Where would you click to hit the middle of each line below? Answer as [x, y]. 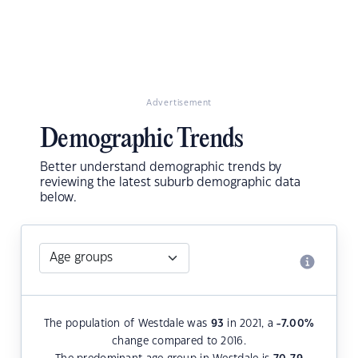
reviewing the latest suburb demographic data [170, 183]
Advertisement [179, 103]
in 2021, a [251, 324]
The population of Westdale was [127, 324]
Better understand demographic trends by [161, 168]
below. [58, 198]
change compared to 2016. [179, 342]
